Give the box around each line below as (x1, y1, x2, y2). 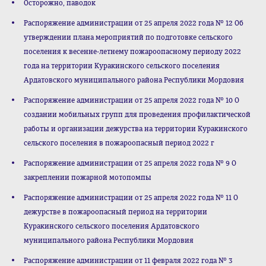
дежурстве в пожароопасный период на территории (24, 208, 207, 216)
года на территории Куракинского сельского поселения (24, 62, 220, 70)
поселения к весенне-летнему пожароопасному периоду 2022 (24, 47, 241, 56)
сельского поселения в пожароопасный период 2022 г (24, 139, 214, 147)
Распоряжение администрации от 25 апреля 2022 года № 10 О (24, 96, 239, 104)
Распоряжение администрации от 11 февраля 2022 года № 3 (24, 256, 233, 265)
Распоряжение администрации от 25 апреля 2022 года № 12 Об (24, 19, 243, 27)
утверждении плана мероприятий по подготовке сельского (24, 33, 233, 42)
